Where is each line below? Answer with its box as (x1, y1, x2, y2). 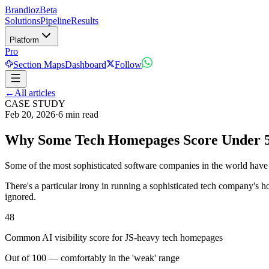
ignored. (5, 191, 36, 202)
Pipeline (40, 16, 71, 26)
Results (71, 16, 98, 26)
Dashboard (65, 59, 106, 70)
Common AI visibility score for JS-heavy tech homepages (5, 232, 223, 243)
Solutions (5, 16, 40, 26)
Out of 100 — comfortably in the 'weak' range (5, 252, 180, 263)
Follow (115, 59, 142, 70)
